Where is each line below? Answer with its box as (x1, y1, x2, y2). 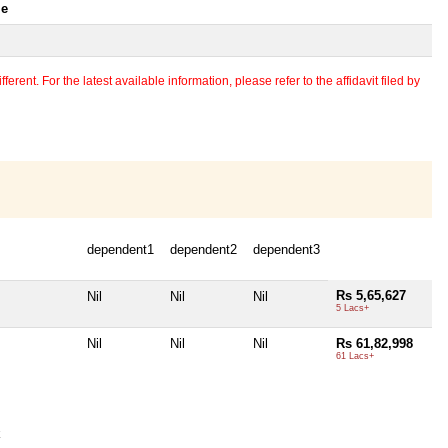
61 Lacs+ (336, 350, 374, 361)
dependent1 (87, 241, 154, 257)
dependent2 (170, 241, 237, 257)
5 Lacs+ (336, 302, 369, 313)
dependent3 (253, 241, 320, 257)
